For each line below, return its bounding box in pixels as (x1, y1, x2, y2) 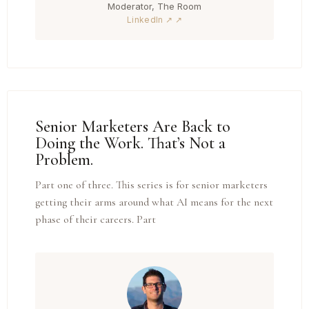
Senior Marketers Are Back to (35, 117, 230, 137)
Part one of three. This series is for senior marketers (35, 178, 268, 192)
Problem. (35, 150, 93, 170)
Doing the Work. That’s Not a (35, 133, 226, 154)
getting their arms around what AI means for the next (35, 195, 273, 210)
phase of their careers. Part (35, 212, 156, 227)
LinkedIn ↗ (126, 14, 173, 26)
